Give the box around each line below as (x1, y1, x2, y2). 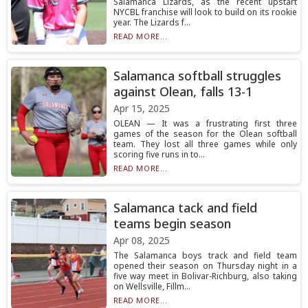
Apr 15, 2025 (113, 102, 170, 115)
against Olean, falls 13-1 (113, 83, 252, 100)
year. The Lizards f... (113, 16, 190, 28)
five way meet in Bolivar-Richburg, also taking (113, 270, 297, 282)
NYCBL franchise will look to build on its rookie (113, 6, 297, 18)
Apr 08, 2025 (113, 234, 170, 247)
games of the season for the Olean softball (113, 128, 297, 140)
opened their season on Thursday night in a (113, 260, 297, 272)
